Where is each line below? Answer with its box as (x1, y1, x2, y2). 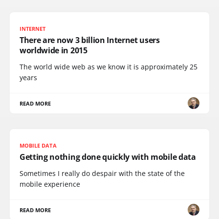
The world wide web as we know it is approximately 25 (20, 62, 197, 71)
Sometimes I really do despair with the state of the (20, 168, 185, 178)
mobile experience (20, 179, 80, 189)
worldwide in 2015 (20, 44, 88, 56)
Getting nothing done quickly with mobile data (20, 151, 196, 162)
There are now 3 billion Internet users (20, 34, 160, 45)
